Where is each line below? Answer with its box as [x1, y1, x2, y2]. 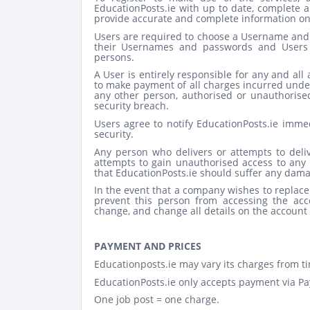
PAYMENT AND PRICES [93, 239, 201, 253]
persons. [93, 50, 134, 64]
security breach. [93, 99, 169, 113]
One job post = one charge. [93, 293, 219, 307]
